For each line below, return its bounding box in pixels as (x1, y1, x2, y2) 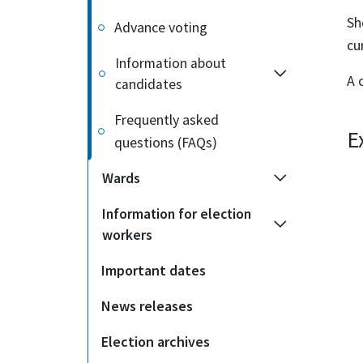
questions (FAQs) (114, 133, 217, 152)
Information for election (102, 205, 251, 223)
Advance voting (114, 18, 207, 36)
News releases (101, 297, 193, 315)
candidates (115, 75, 182, 93)
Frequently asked (114, 110, 219, 129)
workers (102, 226, 152, 244)
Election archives (101, 332, 210, 351)
